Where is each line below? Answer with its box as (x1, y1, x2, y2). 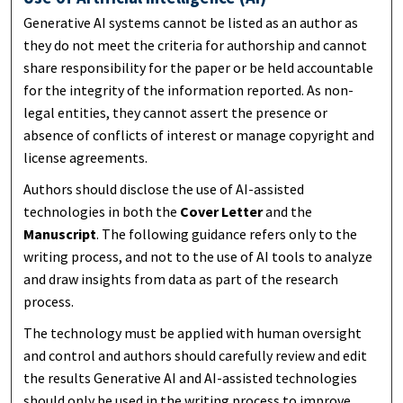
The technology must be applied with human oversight (23, 323, 363, 342)
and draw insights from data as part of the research (23, 269, 339, 288)
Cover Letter (180, 201, 264, 220)
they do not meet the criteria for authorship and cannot (23, 36, 368, 55)
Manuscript (23, 224, 97, 243)
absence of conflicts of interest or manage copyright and (23, 126, 375, 145)
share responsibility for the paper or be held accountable (23, 58, 374, 77)
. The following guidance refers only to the (96, 224, 358, 243)
